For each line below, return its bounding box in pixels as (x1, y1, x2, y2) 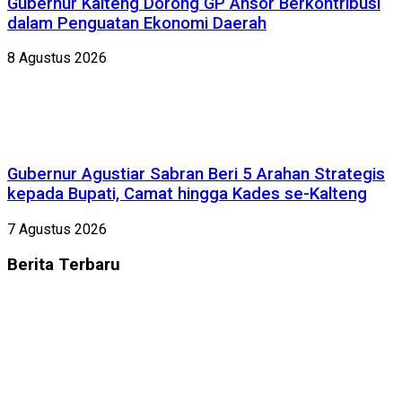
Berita (7, 254, 54, 275)
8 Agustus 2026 (7, 49, 107, 67)
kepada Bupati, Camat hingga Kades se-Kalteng (7, 184, 367, 205)
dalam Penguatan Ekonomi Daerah (7, 13, 267, 33)
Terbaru (54, 254, 120, 275)
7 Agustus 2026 (7, 220, 107, 238)
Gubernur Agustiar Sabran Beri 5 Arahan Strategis (7, 164, 385, 185)
